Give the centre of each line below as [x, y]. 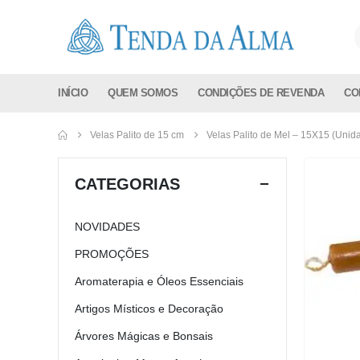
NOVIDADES [107, 227]
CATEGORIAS [127, 184]
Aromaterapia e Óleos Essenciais [159, 282]
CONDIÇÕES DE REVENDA [261, 93]
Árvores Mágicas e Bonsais [144, 336]
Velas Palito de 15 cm [137, 135]
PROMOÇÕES [112, 254]
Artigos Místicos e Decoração [149, 309]
